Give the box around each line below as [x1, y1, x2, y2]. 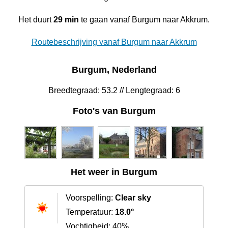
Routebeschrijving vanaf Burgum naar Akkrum [31, 37, 197, 46]
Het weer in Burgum [71, 167, 157, 178]
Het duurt [18, 15, 53, 24]
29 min [53, 15, 79, 24]
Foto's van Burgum [72, 106, 156, 117]
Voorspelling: [66, 193, 115, 203]
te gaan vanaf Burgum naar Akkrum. [79, 15, 210, 24]
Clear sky [115, 193, 151, 203]
